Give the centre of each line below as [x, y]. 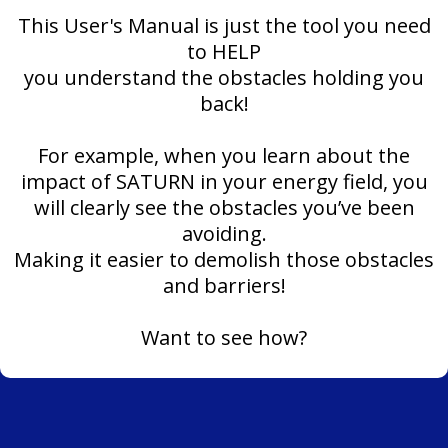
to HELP [224, 51]
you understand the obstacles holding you [224, 77]
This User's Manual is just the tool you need [224, 25]
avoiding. [224, 233]
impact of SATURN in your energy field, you [224, 181]
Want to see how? [224, 337]
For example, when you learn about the [224, 155]
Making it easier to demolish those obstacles [224, 259]
